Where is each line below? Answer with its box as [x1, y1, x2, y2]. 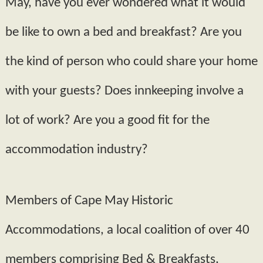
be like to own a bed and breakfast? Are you [5, 26, 242, 39]
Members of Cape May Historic [5, 194, 173, 208]
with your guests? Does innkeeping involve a [5, 85, 244, 98]
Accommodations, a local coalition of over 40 [5, 224, 249, 238]
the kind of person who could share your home [5, 55, 258, 69]
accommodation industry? [5, 143, 148, 157]
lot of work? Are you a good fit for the [5, 114, 210, 127]
